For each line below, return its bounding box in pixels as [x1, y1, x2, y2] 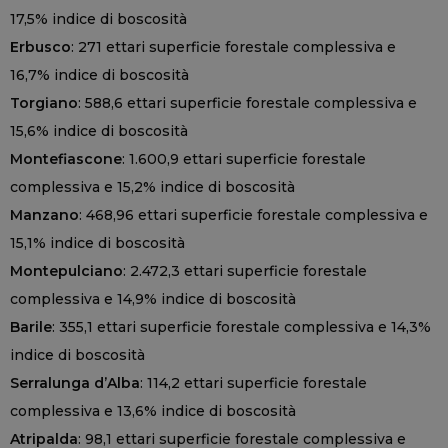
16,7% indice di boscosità [10, 66, 189, 85]
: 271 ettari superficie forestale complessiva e [71, 38, 396, 57]
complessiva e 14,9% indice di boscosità [10, 290, 296, 309]
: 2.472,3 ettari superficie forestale [123, 262, 367, 281]
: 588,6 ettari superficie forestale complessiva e [78, 94, 417, 113]
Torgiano [10, 94, 78, 113]
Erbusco [10, 38, 71, 57]
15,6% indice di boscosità [10, 122, 188, 141]
